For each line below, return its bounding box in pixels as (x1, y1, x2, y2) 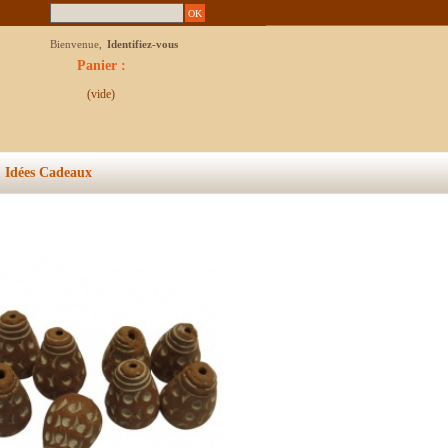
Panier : (76, 58, 126, 73)
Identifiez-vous (107, 38, 178, 50)
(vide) (87, 87, 115, 101)
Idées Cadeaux (4, 165, 92, 180)
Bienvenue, (50, 38, 105, 50)
